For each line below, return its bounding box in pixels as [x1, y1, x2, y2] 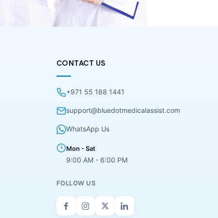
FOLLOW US [56, 179, 96, 187]
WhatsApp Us [66, 124, 109, 133]
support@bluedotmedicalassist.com [66, 106, 180, 114]
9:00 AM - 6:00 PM [66, 155, 127, 164]
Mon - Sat [66, 144, 95, 152]
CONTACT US [56, 58, 106, 68]
